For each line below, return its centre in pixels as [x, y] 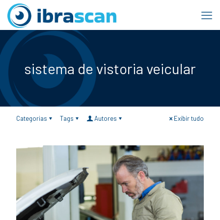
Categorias [32, 118]
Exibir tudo [189, 118]
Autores [106, 118]
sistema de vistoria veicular [110, 68]
